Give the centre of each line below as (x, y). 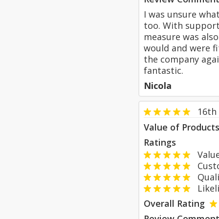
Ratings (160, 142)
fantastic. (164, 70)
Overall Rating (174, 203)
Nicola (158, 86)
